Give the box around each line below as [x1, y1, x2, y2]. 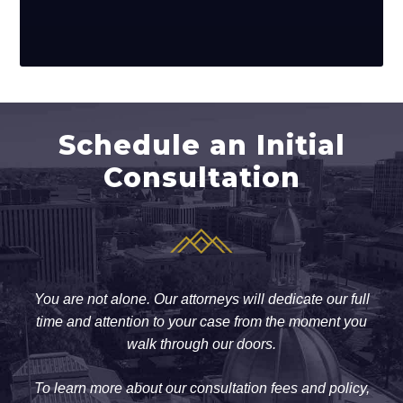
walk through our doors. [127, 336, 276, 353]
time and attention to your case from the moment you [36, 314, 367, 330]
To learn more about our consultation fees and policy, [33, 381, 370, 397]
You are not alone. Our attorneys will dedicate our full [33, 291, 370, 308]
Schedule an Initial [58, 129, 345, 163]
